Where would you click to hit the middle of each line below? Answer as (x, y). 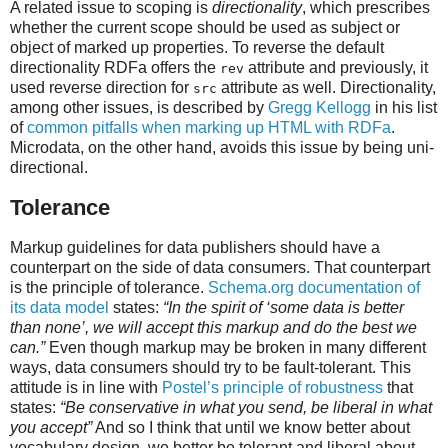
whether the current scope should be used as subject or (205, 28)
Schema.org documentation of (314, 287)
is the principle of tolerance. (109, 287)
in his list (404, 108)
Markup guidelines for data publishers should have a (195, 247)
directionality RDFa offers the (115, 68)
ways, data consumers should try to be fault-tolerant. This (210, 367)
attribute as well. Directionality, (326, 88)
